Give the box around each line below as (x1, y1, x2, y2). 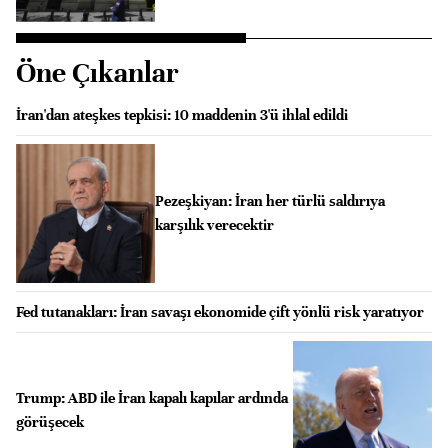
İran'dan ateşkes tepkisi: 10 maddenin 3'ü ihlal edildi (16, 105, 348, 124)
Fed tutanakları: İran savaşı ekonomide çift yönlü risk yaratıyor (16, 302, 424, 321)
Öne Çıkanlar (16, 55, 179, 90)
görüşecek (16, 412, 84, 431)
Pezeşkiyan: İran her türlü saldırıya (154, 192, 385, 211)
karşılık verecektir (154, 216, 274, 235)
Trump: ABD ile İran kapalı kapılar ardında (16, 388, 288, 407)
